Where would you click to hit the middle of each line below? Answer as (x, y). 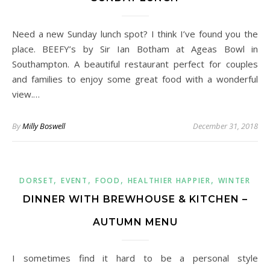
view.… (26, 94)
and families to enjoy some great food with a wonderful (135, 79)
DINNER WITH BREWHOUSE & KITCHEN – (135, 199)
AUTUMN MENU (135, 222)
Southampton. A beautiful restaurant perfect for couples (135, 64)
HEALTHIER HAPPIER (169, 181)
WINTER (234, 181)
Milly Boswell (44, 126)
